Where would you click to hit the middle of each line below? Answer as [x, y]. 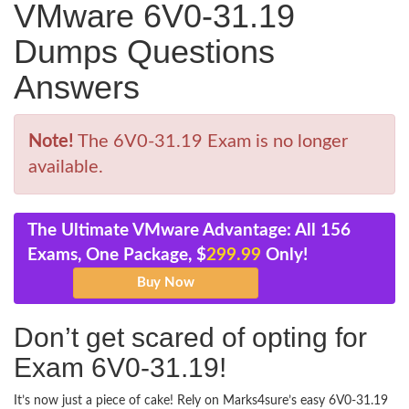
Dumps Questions [144, 52]
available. [66, 167]
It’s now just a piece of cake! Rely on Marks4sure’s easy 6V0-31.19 [201, 401]
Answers [77, 87]
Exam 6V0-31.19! [120, 367]
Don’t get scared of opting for [190, 337]
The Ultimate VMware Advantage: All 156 [189, 231]
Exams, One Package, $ [117, 255]
